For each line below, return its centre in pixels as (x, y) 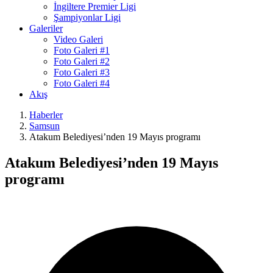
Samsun (44, 126)
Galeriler (46, 28)
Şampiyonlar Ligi (87, 17)
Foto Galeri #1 (82, 50)
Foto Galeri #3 (82, 72)
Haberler (46, 115)
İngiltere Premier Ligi (95, 6)
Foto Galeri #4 (82, 83)
